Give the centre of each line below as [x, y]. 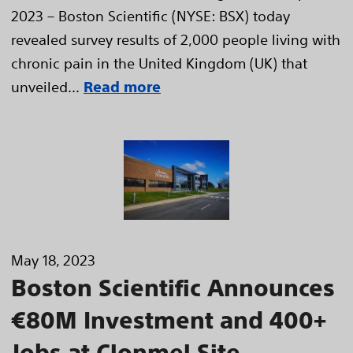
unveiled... [45, 87]
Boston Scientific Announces [173, 287]
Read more [122, 87]
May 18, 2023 [53, 260]
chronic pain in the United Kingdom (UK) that [159, 63]
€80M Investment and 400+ [169, 320]
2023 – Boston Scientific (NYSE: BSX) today [150, 16]
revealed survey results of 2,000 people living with [176, 39]
